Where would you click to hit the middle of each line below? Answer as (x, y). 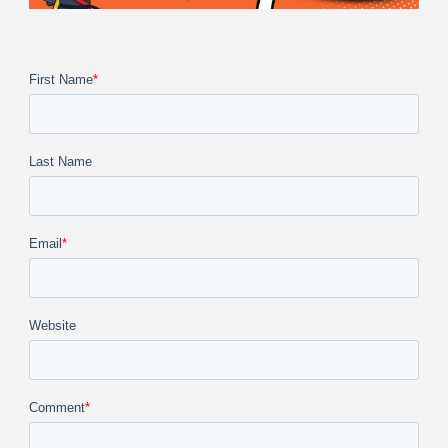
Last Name (60, 162)
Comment (57, 408)
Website (52, 326)
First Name (61, 80)
